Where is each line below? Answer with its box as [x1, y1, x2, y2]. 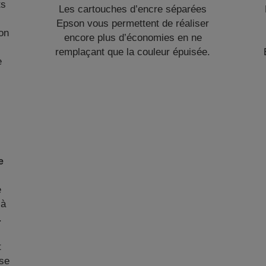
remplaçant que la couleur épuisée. [55, 46, 211, 58]
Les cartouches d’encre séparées [59, 4, 207, 15]
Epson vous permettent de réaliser [56, 18, 210, 29]
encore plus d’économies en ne [64, 32, 202, 43]
